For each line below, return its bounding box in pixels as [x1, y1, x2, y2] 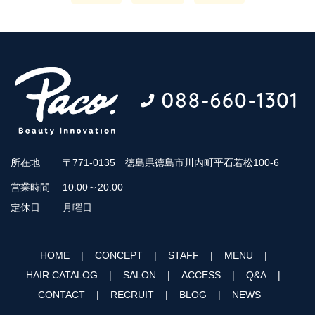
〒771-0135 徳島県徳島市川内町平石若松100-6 [63, 157, 279, 169]
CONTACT [37, 288, 85, 300]
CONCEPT [94, 249, 143, 261]
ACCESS [181, 269, 221, 281]
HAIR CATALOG [26, 269, 98, 281]
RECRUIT [110, 288, 154, 300]
